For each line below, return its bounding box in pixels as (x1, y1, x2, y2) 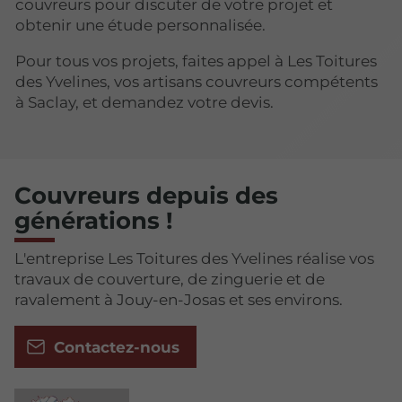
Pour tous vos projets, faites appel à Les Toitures (15, 51, 377, 70)
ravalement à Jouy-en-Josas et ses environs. (14, 290, 343, 309)
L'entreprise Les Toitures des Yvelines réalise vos (14, 249, 374, 267)
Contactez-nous (53, 337, 179, 356)
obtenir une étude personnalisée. (15, 15, 266, 34)
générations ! (14, 205, 173, 235)
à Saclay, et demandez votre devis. (15, 92, 274, 111)
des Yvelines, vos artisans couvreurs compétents (15, 72, 378, 91)
